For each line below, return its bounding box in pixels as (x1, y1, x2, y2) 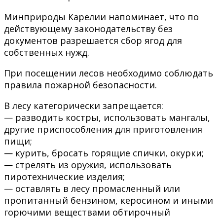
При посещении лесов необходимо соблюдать (4, 67, 213, 79)
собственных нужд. (4, 46, 89, 58)
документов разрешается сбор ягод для (4, 34, 182, 46)
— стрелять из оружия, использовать (4, 158, 172, 171)
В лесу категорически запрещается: (4, 99, 163, 111)
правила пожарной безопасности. (4, 78, 157, 91)
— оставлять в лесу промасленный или (4, 182, 180, 194)
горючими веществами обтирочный (4, 206, 170, 218)
